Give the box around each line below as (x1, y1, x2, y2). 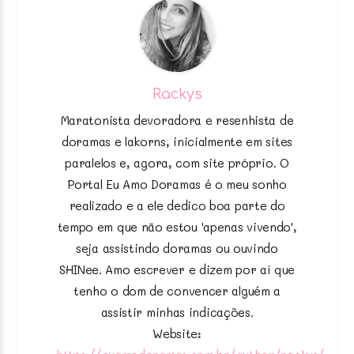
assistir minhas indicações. (100, 303, 254, 320)
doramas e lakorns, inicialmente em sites (62, 133, 292, 149)
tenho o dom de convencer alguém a (73, 282, 281, 299)
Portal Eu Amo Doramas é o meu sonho (67, 175, 287, 192)
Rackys (152, 85, 202, 102)
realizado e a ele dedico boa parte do (69, 197, 285, 213)
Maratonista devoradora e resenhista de (60, 111, 294, 128)
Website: (153, 325, 201, 341)
